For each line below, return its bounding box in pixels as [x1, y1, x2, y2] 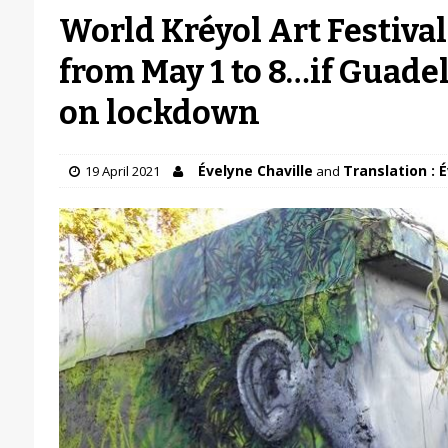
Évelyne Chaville [197, 161, 313, 180]
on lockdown [58, 94, 260, 132]
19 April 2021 [84, 162, 160, 180]
